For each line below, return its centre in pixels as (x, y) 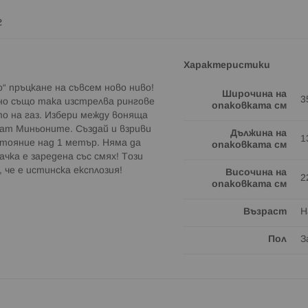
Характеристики (227, 65)
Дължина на (258, 133)
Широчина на (254, 94)
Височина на (256, 173)
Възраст (265, 212)
